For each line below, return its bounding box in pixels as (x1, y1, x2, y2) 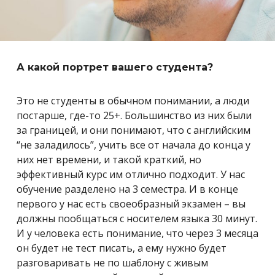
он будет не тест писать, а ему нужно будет (17, 241, 227, 255)
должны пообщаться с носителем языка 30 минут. (17, 212, 257, 226)
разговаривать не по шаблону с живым (17, 256, 208, 270)
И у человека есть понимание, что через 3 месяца (17, 227, 258, 241)
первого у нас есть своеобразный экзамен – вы (17, 197, 246, 211)
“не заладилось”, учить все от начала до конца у (17, 138, 250, 152)
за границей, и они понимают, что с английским (17, 123, 250, 137)
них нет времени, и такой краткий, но (17, 153, 201, 167)
